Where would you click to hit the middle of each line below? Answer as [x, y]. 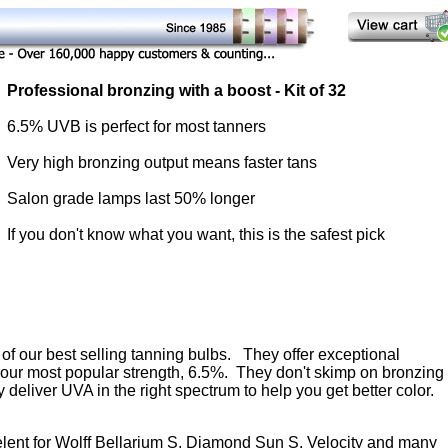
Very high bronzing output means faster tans [162, 162]
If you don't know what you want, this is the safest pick [196, 234]
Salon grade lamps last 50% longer [131, 198]
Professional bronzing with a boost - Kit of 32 [176, 90]
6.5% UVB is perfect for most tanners [136, 126]
